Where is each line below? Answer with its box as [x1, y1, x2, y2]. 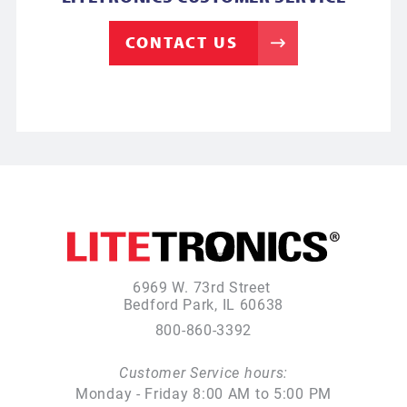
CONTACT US [125, 31, 239, 53]
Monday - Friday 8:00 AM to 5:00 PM [75, 383, 332, 403]
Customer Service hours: [118, 362, 289, 382]
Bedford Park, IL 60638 [123, 294, 284, 314]
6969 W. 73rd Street [132, 277, 275, 297]
